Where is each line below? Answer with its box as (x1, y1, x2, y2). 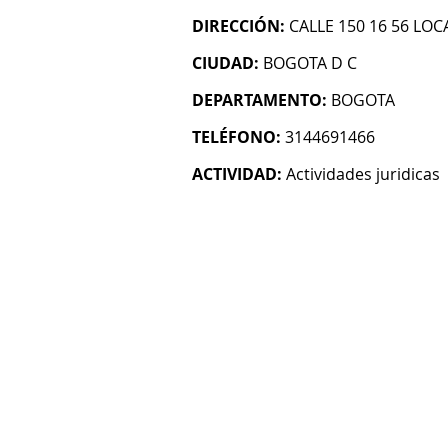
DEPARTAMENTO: (192, 89, 327, 111)
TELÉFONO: (192, 126, 281, 148)
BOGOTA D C (263, 52, 357, 74)
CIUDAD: (192, 52, 259, 74)
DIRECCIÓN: (192, 15, 285, 37)
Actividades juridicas (286, 163, 440, 185)
